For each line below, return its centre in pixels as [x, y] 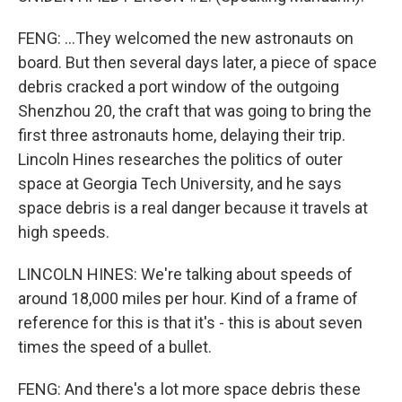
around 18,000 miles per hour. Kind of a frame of [188, 298]
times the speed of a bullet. [115, 347]
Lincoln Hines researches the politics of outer [180, 159]
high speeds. [64, 232]
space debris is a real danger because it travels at [193, 208]
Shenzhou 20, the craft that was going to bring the [195, 111]
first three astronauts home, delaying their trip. [182, 135]
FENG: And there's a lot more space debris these [189, 389]
